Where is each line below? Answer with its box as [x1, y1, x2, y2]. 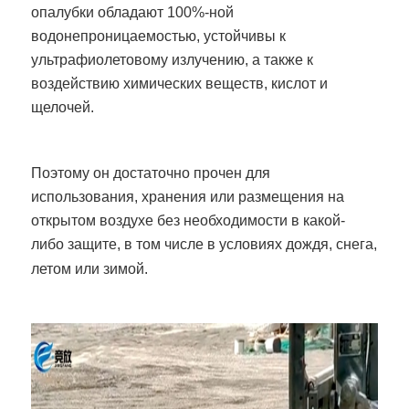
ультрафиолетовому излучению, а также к [31, 51, 314, 68]
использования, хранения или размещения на [31, 188, 345, 204]
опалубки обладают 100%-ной [31, 4, 235, 20]
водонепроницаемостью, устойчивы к [31, 27, 287, 44]
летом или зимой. [31, 260, 149, 277]
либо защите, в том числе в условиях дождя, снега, [31, 236, 378, 252]
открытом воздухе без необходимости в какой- [31, 212, 346, 228]
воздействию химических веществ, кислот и [31, 75, 329, 91]
